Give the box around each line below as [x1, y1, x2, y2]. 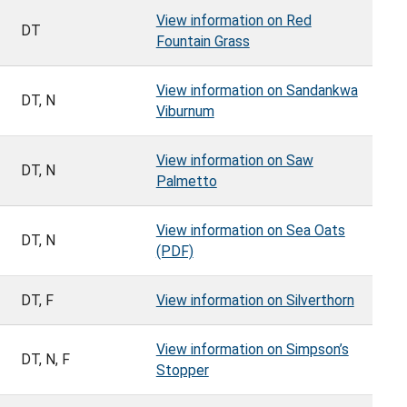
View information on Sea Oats [155, 222, 345, 240]
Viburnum [155, 103, 214, 121]
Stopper [155, 362, 209, 380]
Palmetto [155, 173, 217, 191]
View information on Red [155, 12, 312, 30]
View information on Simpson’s [155, 341, 349, 359]
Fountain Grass [155, 33, 250, 51]
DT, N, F [20, 351, 70, 369]
